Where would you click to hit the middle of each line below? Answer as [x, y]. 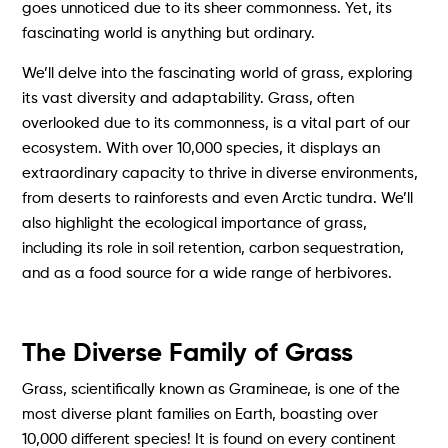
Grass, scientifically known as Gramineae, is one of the [211, 389]
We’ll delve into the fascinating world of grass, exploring [218, 73]
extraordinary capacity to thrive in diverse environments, [220, 173]
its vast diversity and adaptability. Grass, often [188, 98]
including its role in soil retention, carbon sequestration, [213, 248]
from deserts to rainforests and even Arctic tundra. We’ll [218, 198]
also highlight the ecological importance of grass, [195, 223]
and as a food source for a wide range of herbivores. [207, 273]
